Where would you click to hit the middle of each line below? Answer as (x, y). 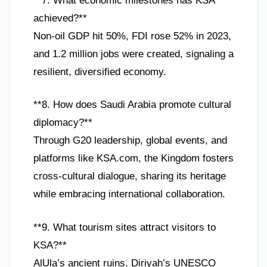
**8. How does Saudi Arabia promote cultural (132, 105)
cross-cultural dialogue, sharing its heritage (130, 176)
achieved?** (60, 18)
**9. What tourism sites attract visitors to (125, 227)
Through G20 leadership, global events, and (130, 141)
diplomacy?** (63, 123)
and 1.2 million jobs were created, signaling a (133, 54)
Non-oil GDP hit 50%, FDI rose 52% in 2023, (132, 36)
